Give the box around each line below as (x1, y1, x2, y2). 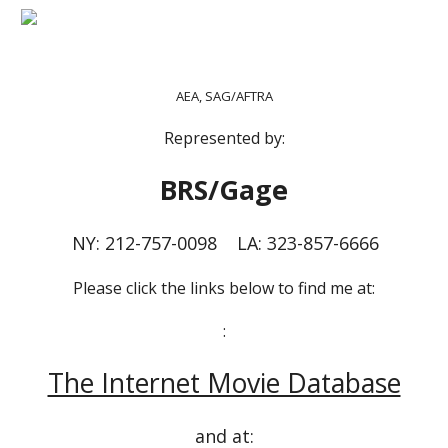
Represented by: (163, 127, 285, 149)
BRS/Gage (160, 172, 288, 208)
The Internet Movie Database (47, 365, 401, 401)
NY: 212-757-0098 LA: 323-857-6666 (72, 231, 379, 255)
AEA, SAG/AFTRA (175, 87, 273, 105)
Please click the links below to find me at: (73, 277, 375, 299)
